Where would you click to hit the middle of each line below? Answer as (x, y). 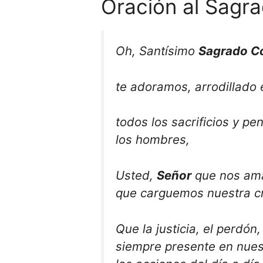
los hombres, (153, 140)
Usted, (136, 176)
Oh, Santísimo (157, 51)
